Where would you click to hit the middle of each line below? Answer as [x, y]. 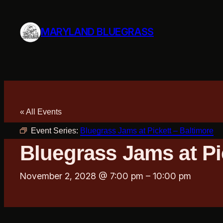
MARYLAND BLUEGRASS [97, 32]
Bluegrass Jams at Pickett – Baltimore [147, 130]
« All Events [41, 111]
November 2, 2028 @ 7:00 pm [82, 176]
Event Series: [56, 130]
